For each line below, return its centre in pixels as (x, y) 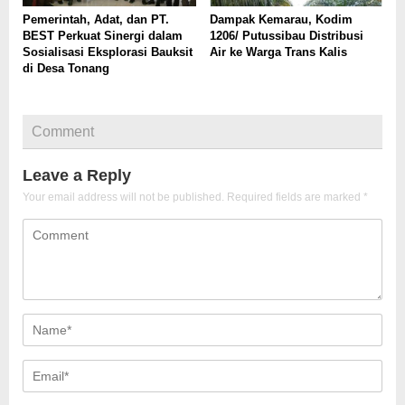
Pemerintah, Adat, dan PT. (96, 19)
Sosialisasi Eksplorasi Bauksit (108, 52)
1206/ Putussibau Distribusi (286, 35)
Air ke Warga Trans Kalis (278, 52)
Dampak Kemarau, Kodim (281, 19)
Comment (63, 132)
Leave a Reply (77, 176)
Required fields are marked (295, 198)
